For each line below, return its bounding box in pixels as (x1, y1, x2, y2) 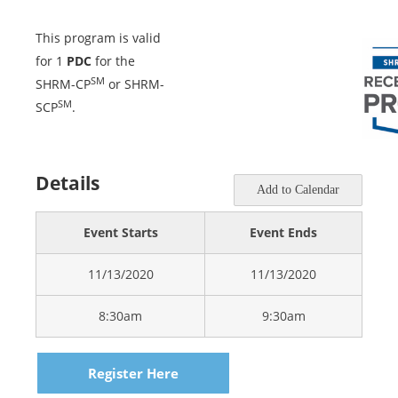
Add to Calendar (257, 183, 339, 197)
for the (92, 52, 135, 70)
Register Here (88, 364, 179, 383)
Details (36, 171, 99, 196)
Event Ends (250, 224, 317, 242)
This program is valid (36, 29, 161, 47)
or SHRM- (105, 76, 164, 93)
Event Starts (83, 224, 158, 242)
